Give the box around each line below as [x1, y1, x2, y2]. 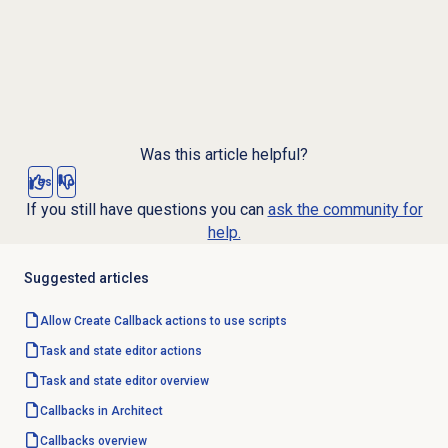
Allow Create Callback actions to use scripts [39, 314, 287, 329]
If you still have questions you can [25, 200, 268, 220]
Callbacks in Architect [39, 404, 163, 419]
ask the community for [267, 200, 423, 220]
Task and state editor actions [39, 344, 202, 359]
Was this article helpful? [140, 145, 308, 165]
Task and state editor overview [39, 374, 209, 389]
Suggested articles [23, 270, 149, 287]
